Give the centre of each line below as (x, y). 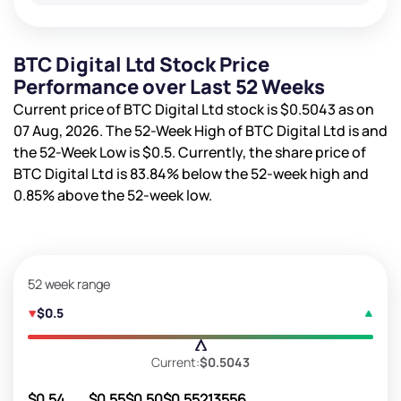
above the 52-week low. (133, 195)
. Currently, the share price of (269, 152)
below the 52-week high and (274, 173)
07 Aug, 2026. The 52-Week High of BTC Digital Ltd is (188, 130)
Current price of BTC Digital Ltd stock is (147, 109)
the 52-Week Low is (78, 152)
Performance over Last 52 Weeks (169, 86)
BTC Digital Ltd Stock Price (141, 64)
